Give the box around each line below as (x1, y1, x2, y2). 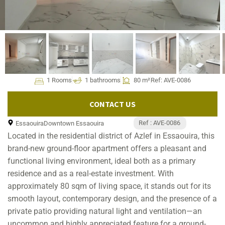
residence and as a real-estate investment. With (8, 169, 174, 179)
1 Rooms (47, 76, 72, 84)
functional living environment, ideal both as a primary (8, 156, 196, 166)
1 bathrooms (85, 76, 121, 84)
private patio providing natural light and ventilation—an (8, 206, 202, 216)
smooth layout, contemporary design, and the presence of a (8, 194, 217, 204)
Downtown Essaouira (44, 120, 104, 128)
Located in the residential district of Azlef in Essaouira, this (8, 131, 214, 141)
